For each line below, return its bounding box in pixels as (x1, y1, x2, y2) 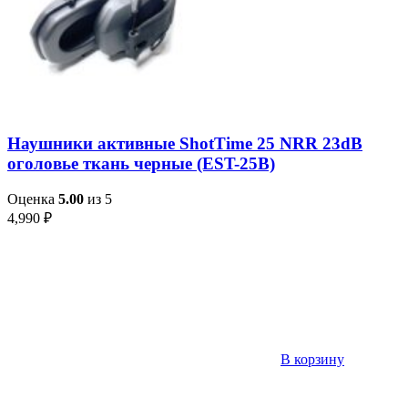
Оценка (7, 191, 58, 208)
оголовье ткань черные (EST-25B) (7, 154, 275, 174)
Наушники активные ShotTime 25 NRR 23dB (7, 134, 362, 154)
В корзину (280, 352, 344, 368)
